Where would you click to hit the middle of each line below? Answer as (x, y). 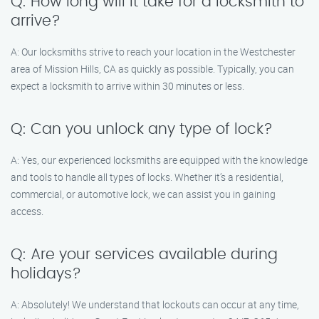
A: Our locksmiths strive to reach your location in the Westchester (153, 52)
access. (27, 211)
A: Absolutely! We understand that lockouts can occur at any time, (155, 304)
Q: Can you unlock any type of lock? (142, 129)
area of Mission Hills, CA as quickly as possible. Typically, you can (152, 69)
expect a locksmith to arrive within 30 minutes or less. (127, 86)
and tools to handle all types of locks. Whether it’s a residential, (147, 177)
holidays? (46, 274)
